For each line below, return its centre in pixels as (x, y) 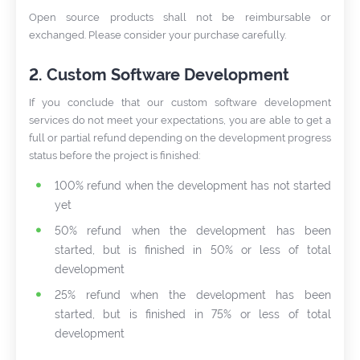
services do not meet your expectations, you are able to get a (180, 120)
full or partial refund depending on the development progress (180, 138)
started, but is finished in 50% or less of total (193, 250)
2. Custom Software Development (159, 75)
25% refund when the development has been (193, 295)
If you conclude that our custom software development (180, 102)
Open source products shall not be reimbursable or (180, 17)
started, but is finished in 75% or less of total (193, 314)
